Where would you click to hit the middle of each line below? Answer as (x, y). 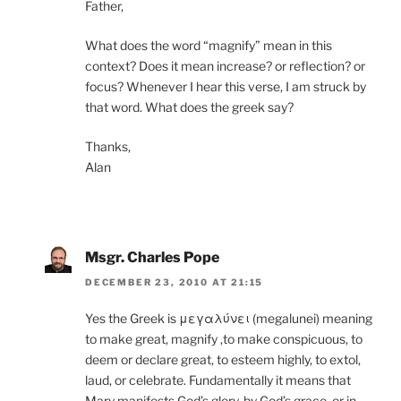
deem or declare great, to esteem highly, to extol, (223, 359)
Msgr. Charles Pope (152, 257)
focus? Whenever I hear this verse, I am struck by (226, 86)
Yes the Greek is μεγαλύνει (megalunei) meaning (229, 318)
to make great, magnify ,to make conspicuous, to (224, 338)
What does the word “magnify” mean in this (209, 45)
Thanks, (108, 146)
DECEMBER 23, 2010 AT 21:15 (175, 282)
